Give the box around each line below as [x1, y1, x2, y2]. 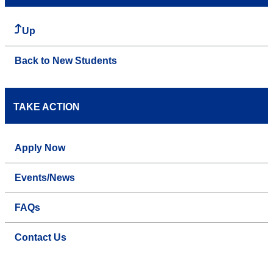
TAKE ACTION [13, 102, 80, 113]
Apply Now [15, 143, 65, 154]
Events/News [15, 172, 75, 183]
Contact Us [15, 232, 66, 243]
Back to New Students [15, 55, 117, 66]
